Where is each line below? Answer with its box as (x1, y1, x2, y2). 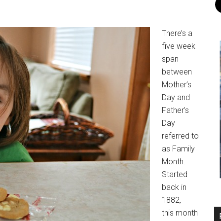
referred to (162, 131, 199, 141)
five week (162, 41, 195, 51)
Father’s (162, 106, 189, 115)
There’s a (162, 29, 192, 38)
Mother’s (162, 80, 191, 89)
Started (162, 170, 187, 179)
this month (162, 208, 198, 218)
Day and (162, 93, 190, 102)
